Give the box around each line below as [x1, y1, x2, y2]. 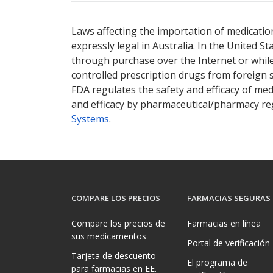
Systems [71, 112, 109, 126]
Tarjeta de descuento [71, 249, 156, 261]
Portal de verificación [187, 236, 270, 249]
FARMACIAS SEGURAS [187, 193, 271, 204]
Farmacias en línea [187, 217, 261, 229]
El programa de [187, 256, 247, 268]
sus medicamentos [71, 230, 146, 242]
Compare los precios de [71, 217, 165, 229]
